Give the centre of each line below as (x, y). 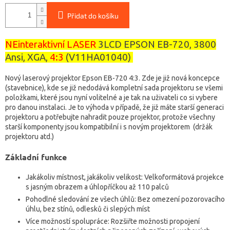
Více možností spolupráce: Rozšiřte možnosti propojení (113, 222)
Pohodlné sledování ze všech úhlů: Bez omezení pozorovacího (125, 199)
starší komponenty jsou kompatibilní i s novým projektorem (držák (109, 127)
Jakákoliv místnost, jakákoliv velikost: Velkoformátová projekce (125, 177)
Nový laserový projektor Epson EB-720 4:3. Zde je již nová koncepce (112, 78)
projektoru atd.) (30, 137)
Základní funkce (36, 157)
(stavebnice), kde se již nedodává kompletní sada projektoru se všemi (114, 88)
